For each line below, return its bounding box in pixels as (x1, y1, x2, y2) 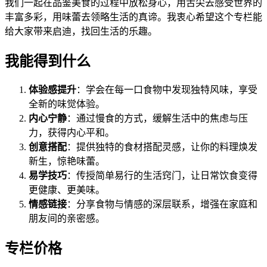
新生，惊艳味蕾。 (29, 156, 105, 167)
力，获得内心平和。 (29, 128, 114, 138)
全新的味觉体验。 (29, 99, 105, 110)
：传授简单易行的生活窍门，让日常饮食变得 (67, 170, 257, 181)
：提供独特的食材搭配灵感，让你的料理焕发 (67, 142, 257, 153)
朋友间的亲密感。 (29, 213, 105, 224)
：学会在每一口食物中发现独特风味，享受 (76, 85, 257, 95)
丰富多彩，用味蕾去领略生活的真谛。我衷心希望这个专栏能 (5, 11, 262, 22)
